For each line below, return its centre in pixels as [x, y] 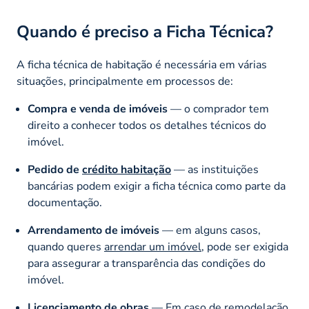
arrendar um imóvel [153, 247]
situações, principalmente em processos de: [125, 81]
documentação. [65, 202]
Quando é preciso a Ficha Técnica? [145, 31]
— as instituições [215, 169]
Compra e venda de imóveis [98, 109]
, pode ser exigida [245, 247]
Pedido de [55, 169]
